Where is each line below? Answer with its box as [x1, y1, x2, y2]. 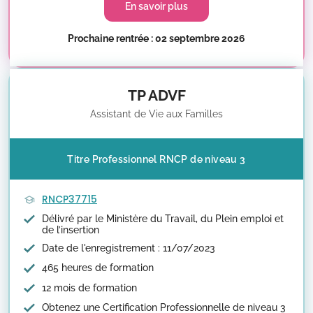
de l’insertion [42, 224, 99, 236]
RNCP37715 [42, 192, 97, 206]
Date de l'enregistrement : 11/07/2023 [42, 242, 215, 254]
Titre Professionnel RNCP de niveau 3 [67, 153, 246, 165]
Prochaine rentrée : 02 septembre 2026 [68, 33, 245, 44]
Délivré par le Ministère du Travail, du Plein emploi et [42, 213, 284, 225]
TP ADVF [127, 87, 186, 104]
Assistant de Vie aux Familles [90, 108, 223, 119]
